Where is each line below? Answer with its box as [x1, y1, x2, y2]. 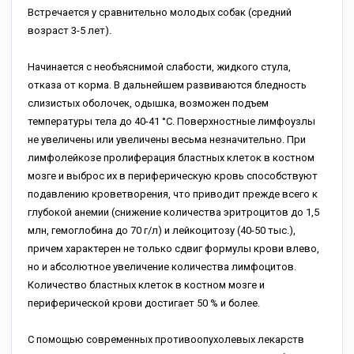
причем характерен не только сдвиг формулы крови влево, [28, 243, 319, 254]
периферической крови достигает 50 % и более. [28, 297, 260, 309]
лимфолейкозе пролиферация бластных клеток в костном [28, 152, 314, 164]
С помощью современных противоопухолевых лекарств [28, 333, 304, 345]
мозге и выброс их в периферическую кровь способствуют [28, 170, 318, 182]
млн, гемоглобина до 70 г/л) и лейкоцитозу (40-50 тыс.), [28, 224, 296, 236]
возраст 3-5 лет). [28, 24, 111, 36]
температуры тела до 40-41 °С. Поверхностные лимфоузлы [28, 115, 315, 127]
